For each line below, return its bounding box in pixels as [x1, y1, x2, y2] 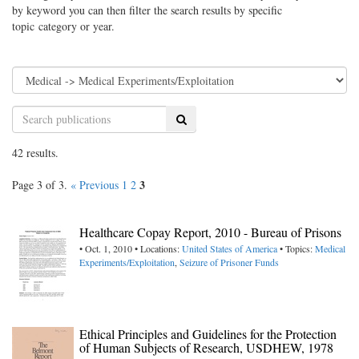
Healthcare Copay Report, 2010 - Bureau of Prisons [79, 223, 341, 240]
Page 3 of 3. [12, 176, 71, 192]
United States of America [182, 241, 277, 255]
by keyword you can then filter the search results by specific [12, 2, 282, 18]
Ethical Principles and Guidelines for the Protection [79, 325, 337, 342]
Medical [315, 241, 345, 255]
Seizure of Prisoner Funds [179, 255, 279, 268]
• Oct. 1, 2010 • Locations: [79, 241, 182, 255]
